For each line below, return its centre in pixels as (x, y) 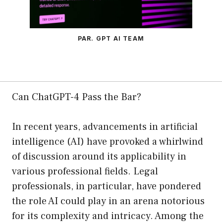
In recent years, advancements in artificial (105, 127)
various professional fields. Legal (85, 172)
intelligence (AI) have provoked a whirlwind (108, 142)
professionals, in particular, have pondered (107, 187)
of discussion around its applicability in (99, 157)
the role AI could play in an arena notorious (108, 201)
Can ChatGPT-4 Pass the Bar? (77, 97)
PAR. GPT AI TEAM (111, 39)
